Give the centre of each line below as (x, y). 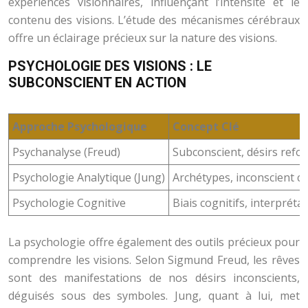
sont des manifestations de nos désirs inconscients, (154, 278)
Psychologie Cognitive (69, 203)
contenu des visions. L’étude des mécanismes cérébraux (154, 20)
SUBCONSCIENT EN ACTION (97, 82)
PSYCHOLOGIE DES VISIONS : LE (110, 66)
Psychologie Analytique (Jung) (89, 177)
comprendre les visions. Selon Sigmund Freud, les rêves (154, 260)
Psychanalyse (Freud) (66, 152)
